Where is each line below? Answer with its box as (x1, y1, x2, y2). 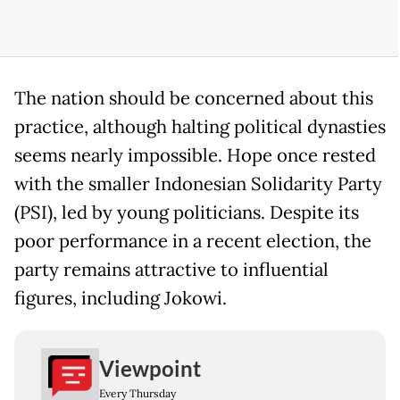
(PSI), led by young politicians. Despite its (14, 201, 359, 225)
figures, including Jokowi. (14, 287, 227, 311)
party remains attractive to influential (14, 258, 329, 282)
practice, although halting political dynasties (14, 115, 386, 139)
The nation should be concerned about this (14, 87, 373, 111)
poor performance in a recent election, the (14, 229, 371, 254)
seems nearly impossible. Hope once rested (14, 144, 376, 168)
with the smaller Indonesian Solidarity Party (14, 172, 382, 196)
